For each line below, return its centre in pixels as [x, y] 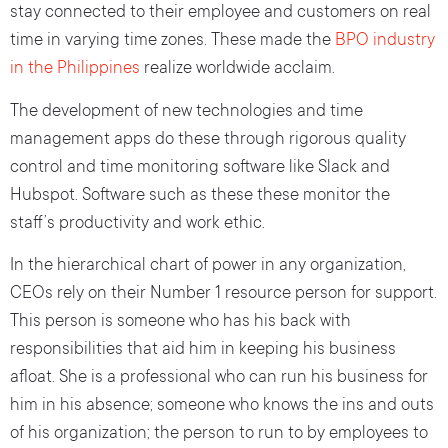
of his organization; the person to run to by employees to [219, 435]
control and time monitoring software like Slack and [200, 168]
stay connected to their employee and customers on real [220, 14]
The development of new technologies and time [186, 112]
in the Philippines [75, 70]
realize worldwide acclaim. [237, 70]
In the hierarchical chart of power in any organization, [208, 267]
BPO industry [385, 42]
